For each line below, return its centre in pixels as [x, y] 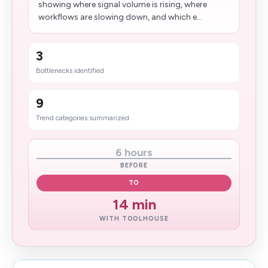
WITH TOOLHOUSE [134, 219]
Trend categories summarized [83, 118]
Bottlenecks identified [70, 71]
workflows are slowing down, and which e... [120, 17]
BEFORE [134, 165]
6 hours [134, 153]
